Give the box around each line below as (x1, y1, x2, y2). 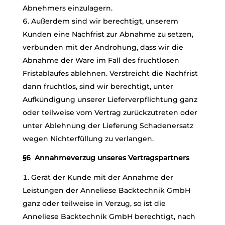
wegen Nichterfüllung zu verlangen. (22, 134, 154, 143)
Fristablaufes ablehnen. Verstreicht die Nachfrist (22, 69, 198, 78)
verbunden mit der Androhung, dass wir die (22, 43, 183, 52)
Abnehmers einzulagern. (22, 4, 113, 13)
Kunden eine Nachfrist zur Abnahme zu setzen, (22, 30, 193, 39)
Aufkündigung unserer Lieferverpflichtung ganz (22, 95, 197, 104)
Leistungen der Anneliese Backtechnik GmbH (22, 186, 190, 195)
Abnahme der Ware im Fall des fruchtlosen (22, 56, 179, 65)
